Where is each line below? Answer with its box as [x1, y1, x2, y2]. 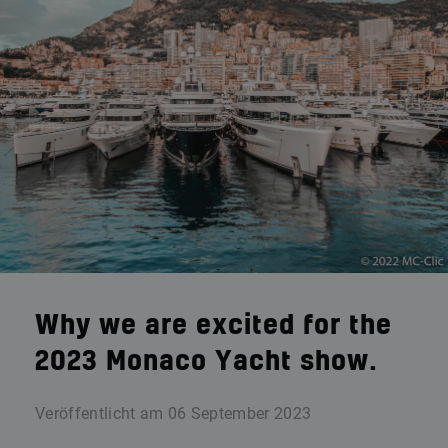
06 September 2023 [167, 404, 312, 423]
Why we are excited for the [35, 313, 392, 339]
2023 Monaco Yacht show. [35, 349, 378, 375]
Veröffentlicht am [35, 404, 164, 423]
